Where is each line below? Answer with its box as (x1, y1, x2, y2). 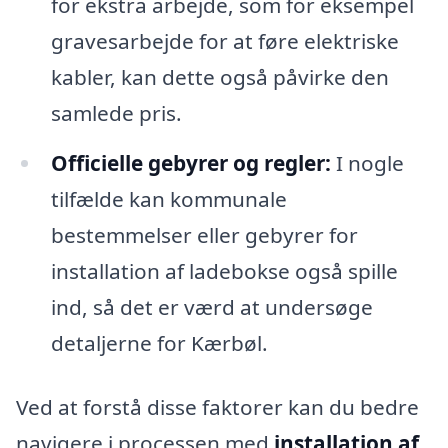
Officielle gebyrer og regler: (50, 148, 331, 177)
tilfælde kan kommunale (50, 184, 287, 213)
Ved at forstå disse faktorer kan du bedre (16, 392, 419, 421)
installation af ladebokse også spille (50, 256, 398, 285)
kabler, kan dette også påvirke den (50, 62, 389, 91)
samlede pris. (50, 98, 182, 127)
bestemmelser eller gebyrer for (50, 220, 358, 249)
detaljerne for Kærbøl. (50, 328, 268, 357)
